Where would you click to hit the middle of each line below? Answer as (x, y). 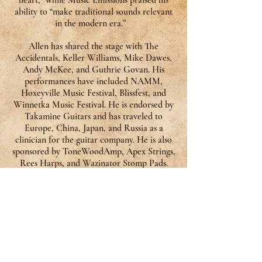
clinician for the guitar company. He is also (94, 140)
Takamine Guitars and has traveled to (94, 116)
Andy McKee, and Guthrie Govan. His (94, 70)
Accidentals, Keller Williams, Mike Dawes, (94, 58)
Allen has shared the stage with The (94, 46)
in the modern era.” (94, 23)
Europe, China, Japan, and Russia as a (94, 128)
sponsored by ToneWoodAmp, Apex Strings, (94, 151)
